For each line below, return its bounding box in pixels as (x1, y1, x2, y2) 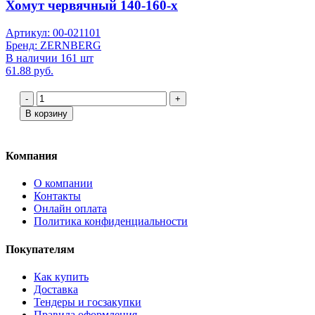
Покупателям (6, 243, 75, 255)
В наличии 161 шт (6, 51, 94, 64)
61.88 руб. (6, 64, 53, 77)
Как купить (34, 270, 89, 283)
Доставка (34, 283, 78, 295)
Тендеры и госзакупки (34, 295, 141, 308)
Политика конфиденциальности (34, 215, 188, 228)
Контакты (34, 190, 81, 202)
